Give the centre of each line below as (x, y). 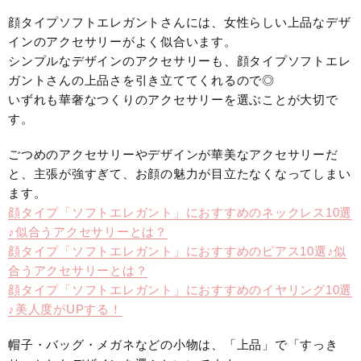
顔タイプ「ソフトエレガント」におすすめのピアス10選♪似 (177, 251)
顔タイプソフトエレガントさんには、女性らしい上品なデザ (180, 23)
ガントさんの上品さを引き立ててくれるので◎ (141, 81)
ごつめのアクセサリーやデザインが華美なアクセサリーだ (173, 155)
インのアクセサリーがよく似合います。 (122, 42)
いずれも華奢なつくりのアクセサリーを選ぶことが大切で (173, 100)
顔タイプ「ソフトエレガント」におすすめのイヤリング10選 (180, 290)
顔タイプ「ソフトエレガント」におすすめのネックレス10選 (180, 213)
